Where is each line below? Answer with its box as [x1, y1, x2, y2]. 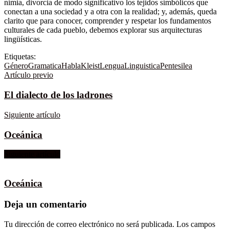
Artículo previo [4, 71, 53, 80]
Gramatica [28, 61, 61, 71]
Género [4, 61, 28, 71]
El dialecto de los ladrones [4, 89, 112, 101]
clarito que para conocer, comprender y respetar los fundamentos [4, 16, 211, 26]
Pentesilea [160, 61, 192, 71]
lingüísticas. [4, 35, 42, 44]
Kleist [81, 61, 100, 71]
